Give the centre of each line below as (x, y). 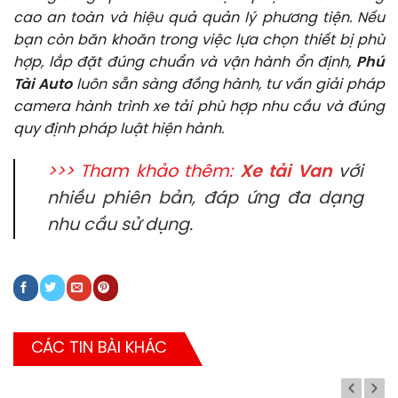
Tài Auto (43, 85)
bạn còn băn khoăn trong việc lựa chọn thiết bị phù (199, 41)
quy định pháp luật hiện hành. (119, 130)
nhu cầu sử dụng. (120, 225)
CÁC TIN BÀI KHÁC (99, 348)
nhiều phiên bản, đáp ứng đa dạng (205, 199)
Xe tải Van (286, 172)
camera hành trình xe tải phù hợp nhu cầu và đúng (199, 107)
